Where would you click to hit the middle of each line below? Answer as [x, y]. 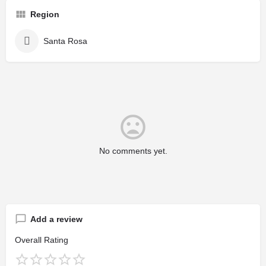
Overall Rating [42, 240]
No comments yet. [133, 151]
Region [45, 14]
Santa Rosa [65, 41]
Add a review [56, 219]
